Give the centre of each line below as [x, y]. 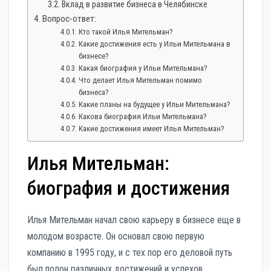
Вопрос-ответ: [70, 18]
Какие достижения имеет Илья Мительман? [152, 128]
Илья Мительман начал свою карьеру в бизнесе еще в [134, 220]
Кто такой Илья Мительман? [126, 31]
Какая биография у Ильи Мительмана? [143, 68]
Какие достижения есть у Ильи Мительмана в [155, 44]
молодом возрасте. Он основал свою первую [116, 236]
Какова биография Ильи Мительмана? [143, 116]
